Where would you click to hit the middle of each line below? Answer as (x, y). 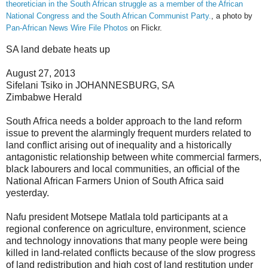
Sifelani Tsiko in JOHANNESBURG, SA (90, 85)
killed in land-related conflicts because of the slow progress (131, 252)
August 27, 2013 (41, 73)
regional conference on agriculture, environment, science (126, 229)
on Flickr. (145, 28)
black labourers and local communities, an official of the (123, 169)
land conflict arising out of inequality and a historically (119, 145)
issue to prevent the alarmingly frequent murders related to (129, 133)
